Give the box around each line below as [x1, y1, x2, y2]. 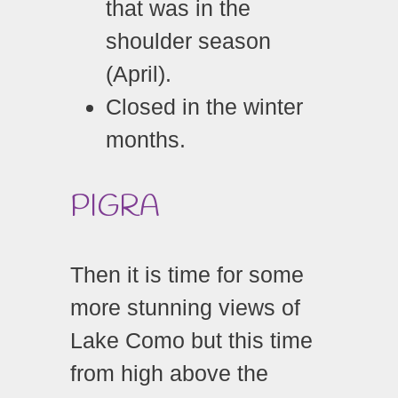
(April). [106, 60, 171, 86]
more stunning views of [70, 294, 300, 320]
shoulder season [106, 28, 271, 53]
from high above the [70, 360, 268, 386]
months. [106, 126, 186, 152]
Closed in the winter [106, 93, 303, 119]
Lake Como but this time [70, 327, 313, 353]
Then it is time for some [70, 261, 304, 287]
